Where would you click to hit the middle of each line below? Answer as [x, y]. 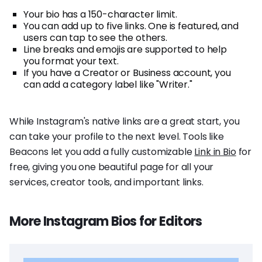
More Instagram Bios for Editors [106, 222]
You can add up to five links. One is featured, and [131, 26]
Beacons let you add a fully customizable [102, 152]
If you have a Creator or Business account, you [127, 73]
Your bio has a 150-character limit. [100, 15]
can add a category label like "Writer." [108, 85]
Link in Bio [215, 152]
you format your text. [71, 61]
